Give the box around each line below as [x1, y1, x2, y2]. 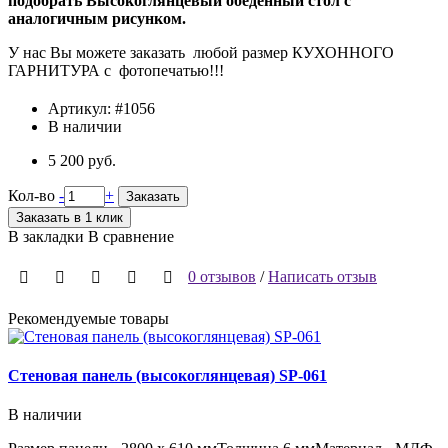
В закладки [8, 227, 84, 245]
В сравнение [88, 227, 174, 245]
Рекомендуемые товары [8, 309, 169, 327]
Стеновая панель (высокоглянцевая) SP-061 [8, 367, 327, 385]
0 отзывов [188, 267, 256, 285]
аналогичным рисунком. [8, 9, 186, 27]
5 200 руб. [48, 151, 116, 169]
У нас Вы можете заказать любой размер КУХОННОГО [8, 43, 394, 61]
